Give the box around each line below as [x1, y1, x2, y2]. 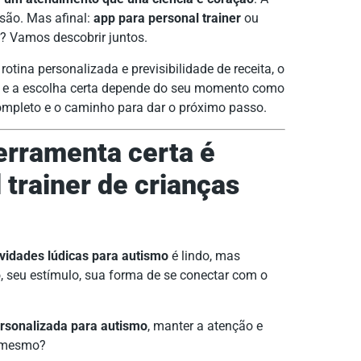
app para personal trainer [93, 10, 241, 27]
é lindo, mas [168, 248, 240, 264]
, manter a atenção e [147, 317, 263, 334]
